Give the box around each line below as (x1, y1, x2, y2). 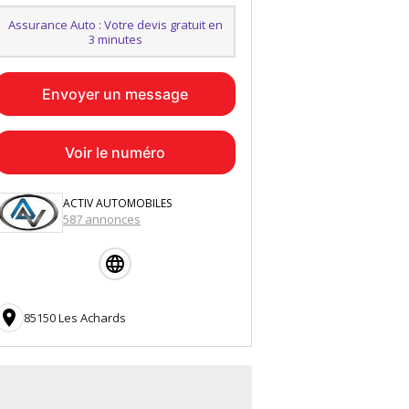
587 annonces (63, 211, 142, 228)
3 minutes (88, 30, 142, 47)
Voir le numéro (65, 143, 165, 163)
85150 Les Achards (24, 309, 126, 327)
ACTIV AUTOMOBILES (63, 195, 173, 212)
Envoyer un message (42, 85, 188, 104)
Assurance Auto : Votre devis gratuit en (7, 16, 223, 33)
